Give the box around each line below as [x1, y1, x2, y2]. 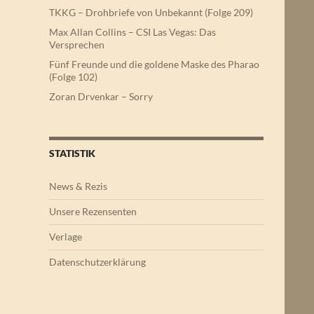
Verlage [49, 231, 82, 243]
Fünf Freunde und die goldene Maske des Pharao [49, 58, 259, 70]
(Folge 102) [49, 71, 97, 83]
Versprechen [49, 39, 104, 50]
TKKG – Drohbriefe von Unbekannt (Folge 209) [49, 6, 253, 18]
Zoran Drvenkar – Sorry [49, 90, 153, 102]
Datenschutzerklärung [49, 256, 146, 268]
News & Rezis [49, 180, 107, 192]
